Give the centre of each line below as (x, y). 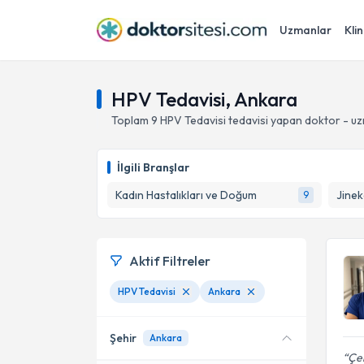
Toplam (131, 120)
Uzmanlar (305, 30)
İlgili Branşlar (153, 167)
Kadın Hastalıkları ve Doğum (186, 195)
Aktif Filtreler (170, 261)
